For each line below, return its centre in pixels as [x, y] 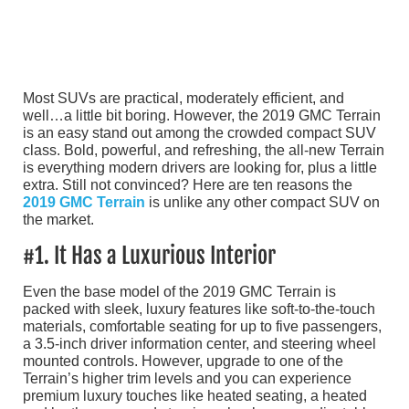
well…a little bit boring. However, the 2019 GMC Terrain [202, 116]
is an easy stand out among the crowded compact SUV [199, 133]
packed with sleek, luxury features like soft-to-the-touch [199, 309]
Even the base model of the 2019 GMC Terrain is [179, 292]
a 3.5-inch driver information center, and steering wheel [199, 344]
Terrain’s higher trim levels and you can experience [187, 379]
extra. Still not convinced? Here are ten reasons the [188, 185]
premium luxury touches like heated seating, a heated [195, 396]
